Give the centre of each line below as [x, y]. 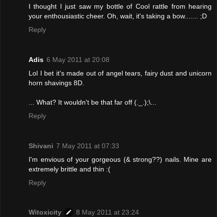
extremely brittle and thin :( [70, 169]
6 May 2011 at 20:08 [78, 59]
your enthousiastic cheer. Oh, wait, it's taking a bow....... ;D [118, 16]
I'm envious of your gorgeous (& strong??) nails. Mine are [120, 159]
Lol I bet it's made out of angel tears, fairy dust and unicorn [120, 73]
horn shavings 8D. [56, 83]
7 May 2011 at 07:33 [88, 146]
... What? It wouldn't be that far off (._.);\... [93, 102]
